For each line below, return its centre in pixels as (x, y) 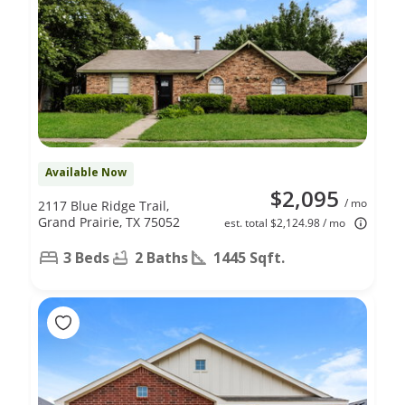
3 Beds (86, 257)
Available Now (86, 172)
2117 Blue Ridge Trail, (104, 205)
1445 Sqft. (249, 257)
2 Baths (161, 257)
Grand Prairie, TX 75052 (109, 221)
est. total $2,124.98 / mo (285, 222)
